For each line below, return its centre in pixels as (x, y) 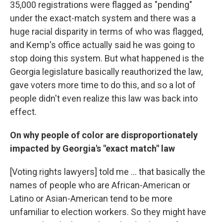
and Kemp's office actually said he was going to (102, 45)
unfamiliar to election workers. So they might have (108, 212)
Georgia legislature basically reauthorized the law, (106, 72)
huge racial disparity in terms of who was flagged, (107, 32)
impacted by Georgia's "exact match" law (92, 149)
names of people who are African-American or (100, 185)
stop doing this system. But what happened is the (107, 58)
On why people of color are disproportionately (104, 135)
